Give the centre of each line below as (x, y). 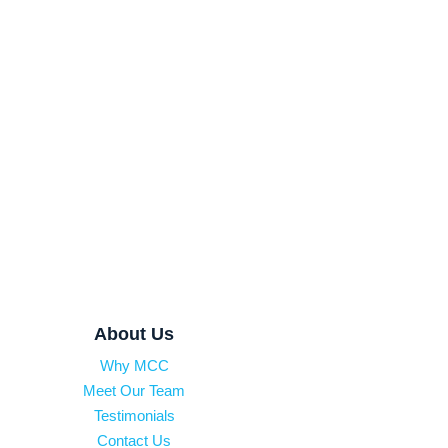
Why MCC (134, 365)
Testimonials (134, 415)
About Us (134, 333)
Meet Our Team (134, 390)
